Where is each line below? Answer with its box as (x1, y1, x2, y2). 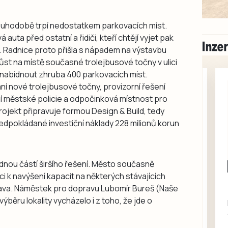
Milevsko (88, 161, 120, 171)
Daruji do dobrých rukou (88, 209, 177, 221)
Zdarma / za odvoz (92, 173, 160, 183)
